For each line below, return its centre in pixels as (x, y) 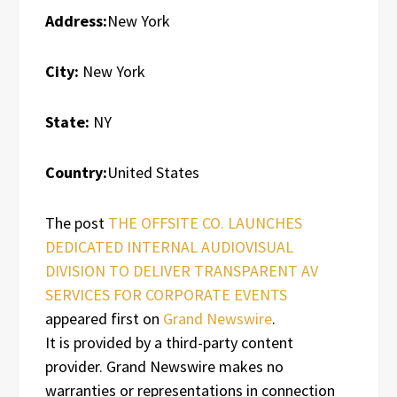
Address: (76, 20)
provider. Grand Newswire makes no (164, 366)
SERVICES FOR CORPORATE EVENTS (166, 294)
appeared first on (104, 318)
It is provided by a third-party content (169, 342)
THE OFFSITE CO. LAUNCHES (205, 222)
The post (77, 222)
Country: (76, 172)
